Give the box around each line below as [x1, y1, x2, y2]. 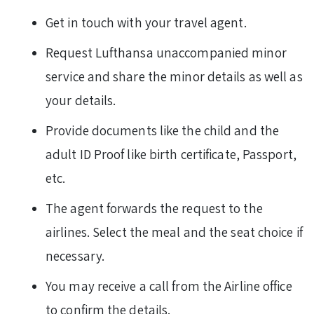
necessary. [46, 247, 108, 265]
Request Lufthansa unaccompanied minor [46, 44, 287, 62]
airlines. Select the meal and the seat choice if [46, 224, 303, 241]
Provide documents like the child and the [46, 122, 280, 139]
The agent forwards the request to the [46, 200, 263, 217]
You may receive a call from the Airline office [46, 278, 292, 295]
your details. [46, 92, 119, 109]
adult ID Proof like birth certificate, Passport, [46, 146, 296, 163]
